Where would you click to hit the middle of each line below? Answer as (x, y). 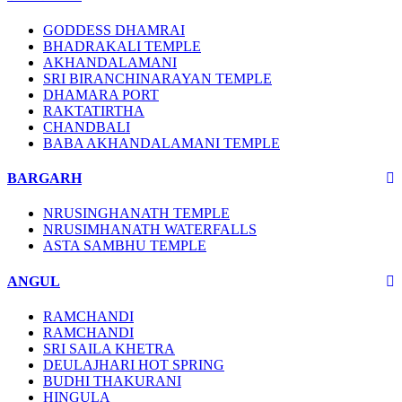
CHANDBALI (87, 127)
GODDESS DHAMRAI (114, 30)
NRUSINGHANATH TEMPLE (136, 214)
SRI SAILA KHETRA (109, 348)
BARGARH (44, 179)
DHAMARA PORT (101, 94)
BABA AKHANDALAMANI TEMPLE (162, 143)
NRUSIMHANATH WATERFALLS (150, 230)
